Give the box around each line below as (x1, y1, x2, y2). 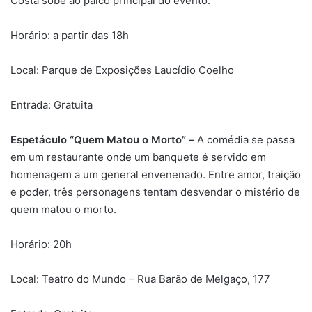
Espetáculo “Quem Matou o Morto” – (10, 132, 197, 146)
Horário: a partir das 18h (10, 28, 129, 42)
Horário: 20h (10, 237, 72, 251)
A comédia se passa (197, 132, 295, 146)
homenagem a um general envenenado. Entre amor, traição (10, 167, 301, 181)
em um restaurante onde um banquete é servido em (10, 150, 266, 164)
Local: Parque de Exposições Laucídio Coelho (10, 63, 234, 77)
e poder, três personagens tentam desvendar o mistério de (10, 185, 300, 198)
